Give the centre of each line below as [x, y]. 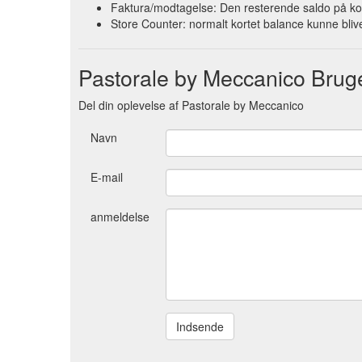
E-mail [107, 177]
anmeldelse [120, 216]
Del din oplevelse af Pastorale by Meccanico [191, 105]
